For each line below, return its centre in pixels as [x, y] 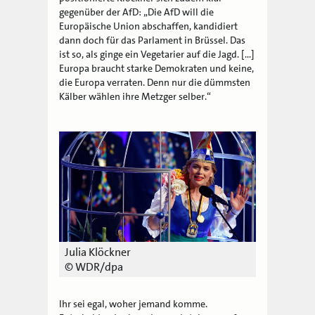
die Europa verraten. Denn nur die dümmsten [155, 83]
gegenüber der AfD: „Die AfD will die [137, 12]
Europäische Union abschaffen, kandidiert [149, 26]
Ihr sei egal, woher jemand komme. [134, 304]
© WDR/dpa [94, 267]
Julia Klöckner [98, 252]
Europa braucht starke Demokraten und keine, [157, 69]
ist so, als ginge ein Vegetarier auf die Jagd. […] [157, 54]
